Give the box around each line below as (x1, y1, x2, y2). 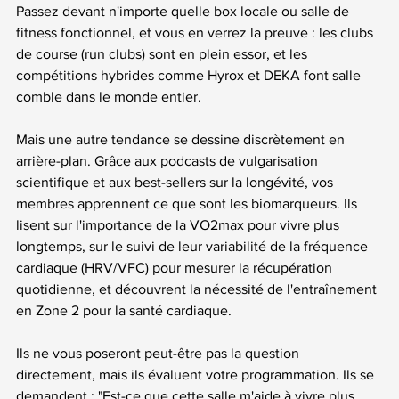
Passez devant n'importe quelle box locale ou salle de (16, 3, 353, 19)
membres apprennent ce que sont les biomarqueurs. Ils (16, 195, 361, 211)
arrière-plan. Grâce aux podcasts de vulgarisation (16, 152, 322, 168)
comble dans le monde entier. (16, 88, 201, 104)
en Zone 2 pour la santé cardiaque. (16, 302, 232, 318)
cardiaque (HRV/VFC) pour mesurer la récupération (16, 259, 336, 275)
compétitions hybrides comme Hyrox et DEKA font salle (16, 67, 364, 83)
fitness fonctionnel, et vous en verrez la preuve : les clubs (16, 24, 377, 40)
